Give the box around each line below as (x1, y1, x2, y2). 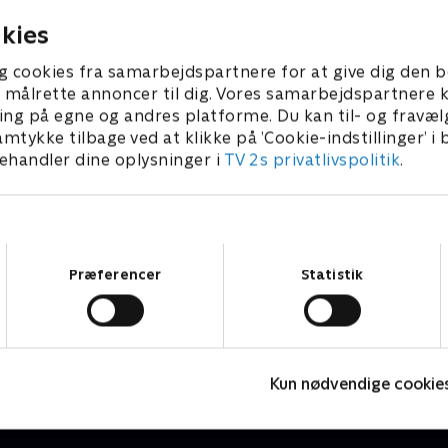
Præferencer (68, 266, 162, 282)
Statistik (301, 266, 363, 282)
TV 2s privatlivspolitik (223, 150, 400, 170)
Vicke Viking (26, 338, 132, 360)
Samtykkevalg (223, 244, 315, 260)
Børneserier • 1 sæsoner (26, 362, 192, 379)
